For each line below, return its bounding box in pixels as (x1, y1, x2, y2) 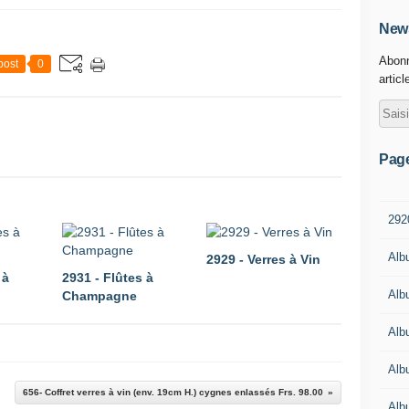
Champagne (62, 288, 137, 303)
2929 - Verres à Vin (206, 252, 320, 267)
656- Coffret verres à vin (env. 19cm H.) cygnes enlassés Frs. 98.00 (23, 387, 323, 397)
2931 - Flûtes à (62, 270, 153, 285)
